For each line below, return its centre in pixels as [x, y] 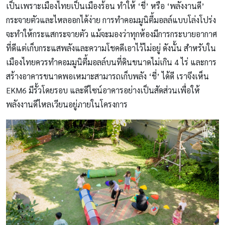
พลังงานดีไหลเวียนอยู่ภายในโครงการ [67, 104]
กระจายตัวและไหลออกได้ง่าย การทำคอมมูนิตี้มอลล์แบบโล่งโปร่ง [111, 20]
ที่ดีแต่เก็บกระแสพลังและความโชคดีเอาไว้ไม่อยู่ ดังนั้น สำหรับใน [111, 48]
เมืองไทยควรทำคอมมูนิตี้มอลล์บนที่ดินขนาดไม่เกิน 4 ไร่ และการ [111, 62]
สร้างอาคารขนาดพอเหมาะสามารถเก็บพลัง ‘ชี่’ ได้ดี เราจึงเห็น [107, 76]
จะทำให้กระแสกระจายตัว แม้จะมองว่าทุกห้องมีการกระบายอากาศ [111, 34]
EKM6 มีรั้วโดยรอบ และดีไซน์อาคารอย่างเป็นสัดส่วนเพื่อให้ [103, 90]
